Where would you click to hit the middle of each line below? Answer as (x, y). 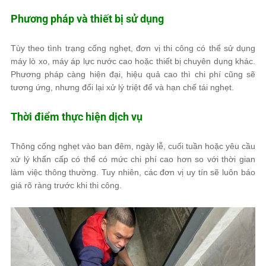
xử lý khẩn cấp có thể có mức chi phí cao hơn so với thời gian (133, 159)
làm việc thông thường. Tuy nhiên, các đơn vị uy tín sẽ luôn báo (133, 172)
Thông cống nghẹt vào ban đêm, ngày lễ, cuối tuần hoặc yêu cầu (133, 146)
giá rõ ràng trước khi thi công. (66, 185)
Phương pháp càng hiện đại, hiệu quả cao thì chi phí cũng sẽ (133, 74)
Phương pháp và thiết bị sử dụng (87, 19)
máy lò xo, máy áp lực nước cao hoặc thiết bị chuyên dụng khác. (133, 61)
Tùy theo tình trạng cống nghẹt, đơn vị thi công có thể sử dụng (133, 48)
